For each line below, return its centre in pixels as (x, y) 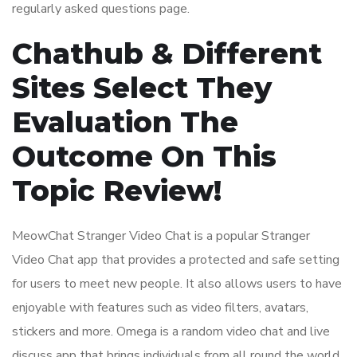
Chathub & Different (167, 54)
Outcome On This (144, 157)
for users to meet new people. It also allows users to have (177, 284)
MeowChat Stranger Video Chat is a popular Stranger (161, 236)
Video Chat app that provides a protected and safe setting (176, 260)
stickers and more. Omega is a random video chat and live (171, 332)
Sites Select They (142, 88)
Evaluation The (125, 122)
